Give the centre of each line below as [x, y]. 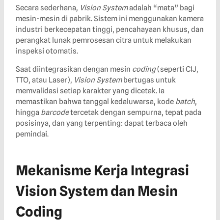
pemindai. [32, 134]
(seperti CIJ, [177, 69]
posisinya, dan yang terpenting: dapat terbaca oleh [102, 124]
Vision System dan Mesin [97, 191]
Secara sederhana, [48, 8]
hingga [28, 113]
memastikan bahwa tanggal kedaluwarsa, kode [96, 102]
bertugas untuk [149, 80]
